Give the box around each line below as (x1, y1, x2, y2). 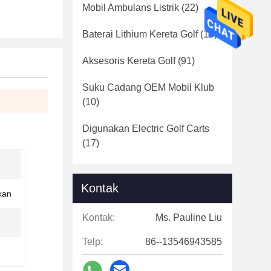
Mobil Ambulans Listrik (82, 2, 179, 13)
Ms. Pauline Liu (155, 212, 222, 223)
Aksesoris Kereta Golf (82, 56, 175, 66)
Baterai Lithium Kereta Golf (82, 29, 198, 39)
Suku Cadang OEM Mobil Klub (82, 82, 214, 93)
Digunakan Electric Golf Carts (82, 123, 209, 134)
